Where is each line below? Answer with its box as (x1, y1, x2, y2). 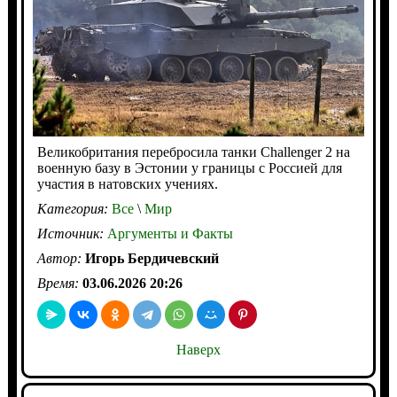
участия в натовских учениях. (36, 176, 218, 192)
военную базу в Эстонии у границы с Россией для (36, 160, 342, 176)
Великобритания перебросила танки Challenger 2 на (36, 144, 350, 160)
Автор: (36, 251, 85, 267)
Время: (36, 276, 82, 292)
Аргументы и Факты (106, 226, 233, 242)
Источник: (36, 226, 107, 242)
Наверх (175, 342, 221, 358)
